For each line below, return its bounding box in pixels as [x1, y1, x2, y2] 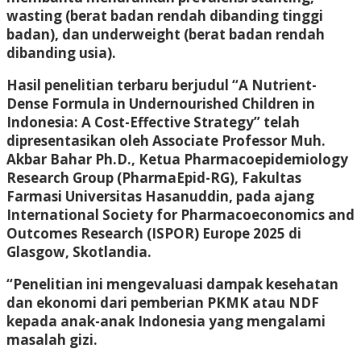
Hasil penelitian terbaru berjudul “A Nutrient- [6, 75, 317, 94]
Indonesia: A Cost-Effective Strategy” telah [6, 112, 300, 131]
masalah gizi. [6, 330, 98, 349]
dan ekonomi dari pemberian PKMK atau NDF [6, 293, 319, 312]
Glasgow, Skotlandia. [6, 242, 151, 261]
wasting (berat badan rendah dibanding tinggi [6, 6, 323, 25]
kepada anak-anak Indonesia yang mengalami [6, 311, 326, 330]
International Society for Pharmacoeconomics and [6, 205, 355, 224]
